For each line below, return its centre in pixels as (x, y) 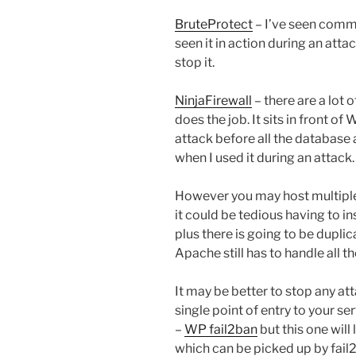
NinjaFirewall (213, 100)
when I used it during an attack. (265, 157)
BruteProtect (214, 24)
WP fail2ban (221, 329)
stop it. (195, 62)
